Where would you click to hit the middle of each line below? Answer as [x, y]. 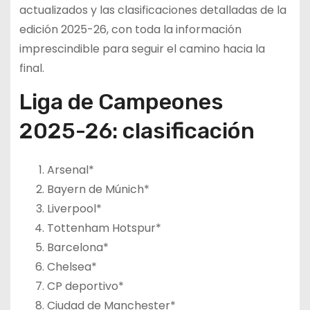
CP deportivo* [85, 286]
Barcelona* [77, 247]
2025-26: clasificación [137, 130]
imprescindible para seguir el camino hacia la [142, 48]
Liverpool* [74, 208]
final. [31, 68]
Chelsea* [72, 266]
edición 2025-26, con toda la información [130, 29]
